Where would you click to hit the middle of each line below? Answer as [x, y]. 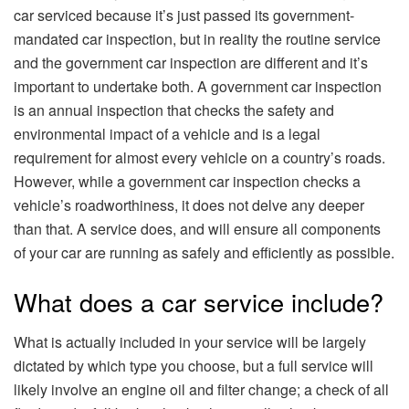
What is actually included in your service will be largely [190, 342]
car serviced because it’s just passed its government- [184, 16]
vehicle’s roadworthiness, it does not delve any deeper [189, 205]
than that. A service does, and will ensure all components [197, 229]
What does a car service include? [199, 301]
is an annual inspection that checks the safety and [174, 110]
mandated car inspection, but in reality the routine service [197, 39]
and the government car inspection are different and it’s [191, 63]
